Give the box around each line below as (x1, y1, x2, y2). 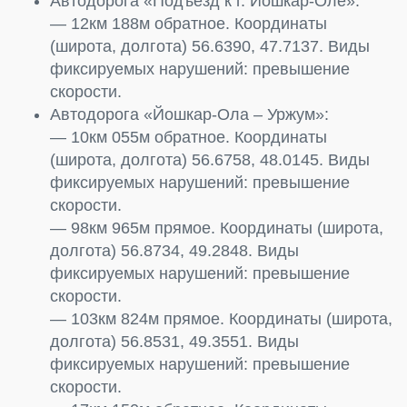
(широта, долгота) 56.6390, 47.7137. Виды (50, 36, 370, 55)
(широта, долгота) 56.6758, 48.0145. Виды (50, 150, 370, 169)
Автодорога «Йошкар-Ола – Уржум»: (50, 104, 329, 124)
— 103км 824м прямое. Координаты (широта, (50, 309, 392, 328)
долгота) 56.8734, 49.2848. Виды (50, 241, 299, 260)
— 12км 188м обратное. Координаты (50, 14, 327, 33)
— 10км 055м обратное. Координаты (50, 127, 327, 146)
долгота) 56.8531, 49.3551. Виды (50, 332, 299, 351)
